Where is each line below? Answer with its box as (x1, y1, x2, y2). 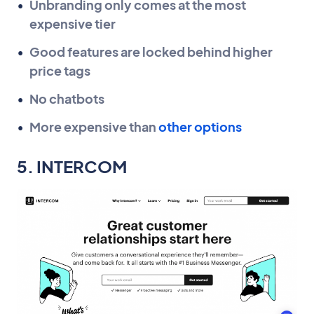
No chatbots (29, 90, 104, 107)
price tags (29, 62, 90, 79)
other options (158, 118, 242, 135)
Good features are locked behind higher (29, 43, 273, 60)
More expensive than (29, 118, 158, 135)
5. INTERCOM (17, 156, 127, 177)
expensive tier (29, 15, 116, 32)
